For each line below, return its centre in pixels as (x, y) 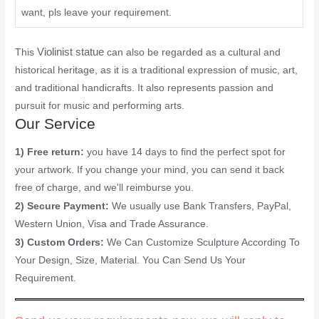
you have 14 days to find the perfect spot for (187, 152)
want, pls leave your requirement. (97, 12)
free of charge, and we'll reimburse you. (105, 187)
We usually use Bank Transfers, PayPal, (202, 206)
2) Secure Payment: (64, 206)
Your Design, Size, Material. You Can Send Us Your (131, 260)
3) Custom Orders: (61, 242)
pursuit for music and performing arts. (100, 106)
